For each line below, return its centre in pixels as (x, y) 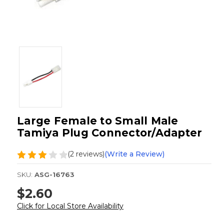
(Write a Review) (134, 154)
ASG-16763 (54, 175)
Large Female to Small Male (98, 121)
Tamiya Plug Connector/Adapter (110, 133)
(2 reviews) (86, 154)
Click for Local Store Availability (70, 206)
